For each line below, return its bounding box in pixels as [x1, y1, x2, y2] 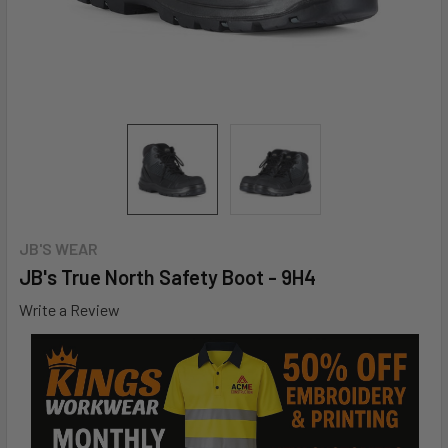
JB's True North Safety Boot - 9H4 [19, 265, 316, 289]
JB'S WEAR [19, 239, 98, 258]
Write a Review [19, 299, 120, 319]
